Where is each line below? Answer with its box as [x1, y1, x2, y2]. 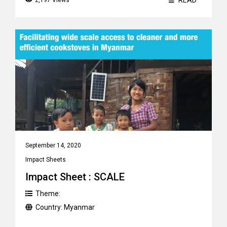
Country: [35, 203, 64, 211]
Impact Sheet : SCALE [25, 171, 125, 183]
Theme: [35, 190, 60, 198]
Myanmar [64, 203, 95, 211]
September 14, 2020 [25, 142, 81, 149]
